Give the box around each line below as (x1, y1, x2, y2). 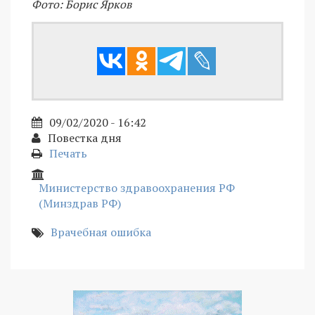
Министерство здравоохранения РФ (39, 180, 235, 196)
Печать (49, 146, 87, 162)
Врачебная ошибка (51, 224, 151, 240)
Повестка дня (48, 130, 122, 146)
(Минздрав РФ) (39, 195, 121, 212)
